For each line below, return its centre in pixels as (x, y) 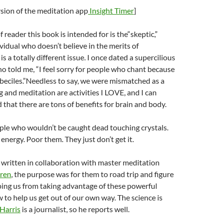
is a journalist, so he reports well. (76, 209)
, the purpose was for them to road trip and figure (92, 174)
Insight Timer (111, 10)
